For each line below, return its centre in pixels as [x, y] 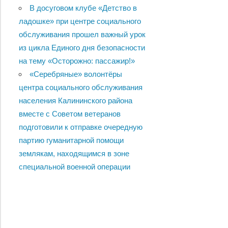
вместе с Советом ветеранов [69, 114]
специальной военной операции [74, 167]
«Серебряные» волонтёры [76, 74]
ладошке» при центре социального [80, 21]
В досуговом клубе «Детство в [83, 8]
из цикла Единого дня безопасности [82, 48]
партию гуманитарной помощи [71, 140]
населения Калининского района [75, 101]
